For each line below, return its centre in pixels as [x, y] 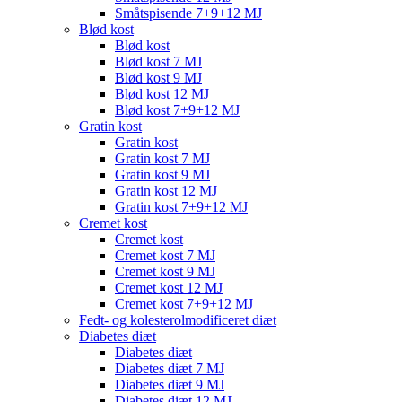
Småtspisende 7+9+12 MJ [188, 13]
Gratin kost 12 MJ [166, 191]
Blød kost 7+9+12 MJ [177, 110]
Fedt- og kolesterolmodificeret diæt [178, 320]
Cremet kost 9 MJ [165, 271]
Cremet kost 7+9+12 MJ [184, 304]
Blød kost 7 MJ [158, 61]
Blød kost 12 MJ [162, 94]
